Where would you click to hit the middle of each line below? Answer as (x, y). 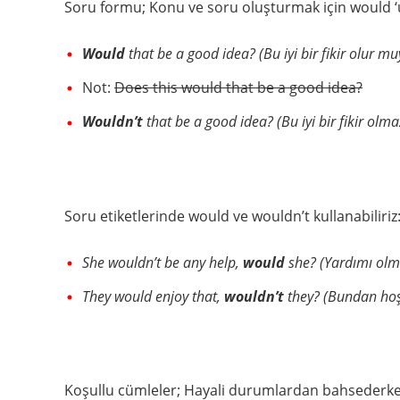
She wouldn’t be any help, (162, 262)
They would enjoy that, (153, 296)
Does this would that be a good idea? (238, 88)
